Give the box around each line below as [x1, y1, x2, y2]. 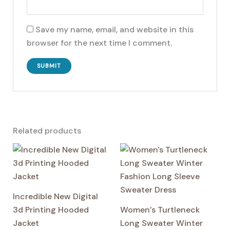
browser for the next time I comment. [27, 37, 172, 49]
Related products [12, 125, 81, 137]
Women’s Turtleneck [120, 204, 200, 216]
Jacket [12, 218, 39, 229]
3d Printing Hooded [12, 204, 89, 216]
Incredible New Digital [12, 191, 98, 202]
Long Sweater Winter [120, 218, 203, 229]
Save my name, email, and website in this [35, 24, 194, 35]
